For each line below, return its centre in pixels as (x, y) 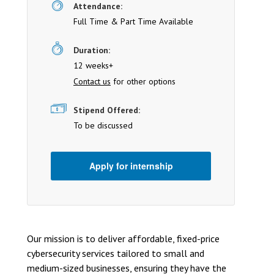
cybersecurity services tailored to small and (116, 253)
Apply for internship (131, 166)
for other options (143, 81)
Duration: (92, 50)
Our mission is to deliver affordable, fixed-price (123, 239)
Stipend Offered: (107, 110)
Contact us (92, 81)
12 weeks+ (93, 65)
